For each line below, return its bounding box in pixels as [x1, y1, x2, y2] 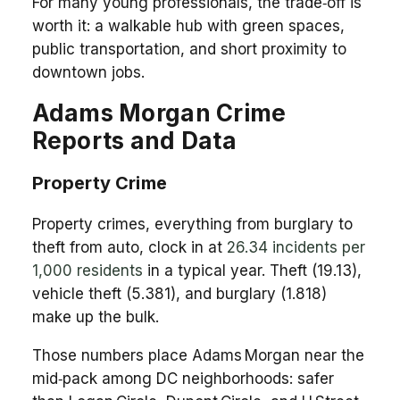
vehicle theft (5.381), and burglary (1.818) [31, 284, 327, 303]
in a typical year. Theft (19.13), [142, 261, 362, 279]
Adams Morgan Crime [31, 98, 287, 127]
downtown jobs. [31, 62, 145, 81]
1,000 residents [31, 261, 143, 279]
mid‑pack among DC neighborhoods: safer [31, 369, 334, 387]
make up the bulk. [31, 307, 159, 326]
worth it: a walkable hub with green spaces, [31, 16, 345, 35]
